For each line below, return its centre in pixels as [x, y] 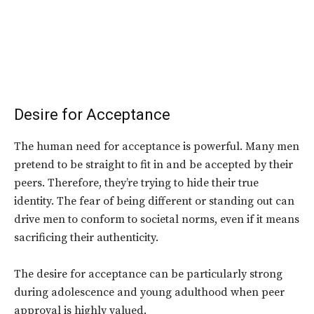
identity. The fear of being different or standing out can [154, 202]
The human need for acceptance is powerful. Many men [157, 147]
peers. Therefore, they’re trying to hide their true [136, 183]
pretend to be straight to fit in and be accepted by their [153, 165]
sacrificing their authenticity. [86, 238]
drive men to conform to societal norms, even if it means [157, 220]
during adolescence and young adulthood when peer [149, 293]
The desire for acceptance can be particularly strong [148, 274]
